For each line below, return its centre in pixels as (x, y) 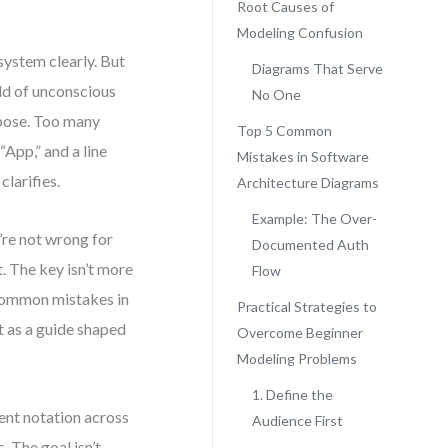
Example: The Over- (314, 218)
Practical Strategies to (306, 306)
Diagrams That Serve (317, 68)
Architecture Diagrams (307, 182)
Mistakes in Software (302, 156)
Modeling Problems (296, 358)
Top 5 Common (284, 130)
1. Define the (292, 394)
